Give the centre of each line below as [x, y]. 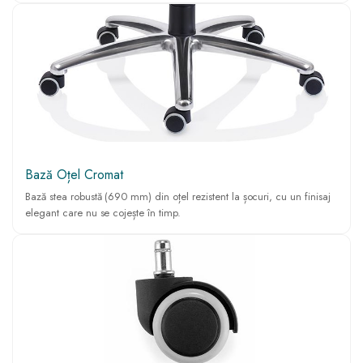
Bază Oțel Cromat [74, 174]
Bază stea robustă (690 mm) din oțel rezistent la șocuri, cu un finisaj [178, 196]
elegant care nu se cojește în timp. [103, 212]
